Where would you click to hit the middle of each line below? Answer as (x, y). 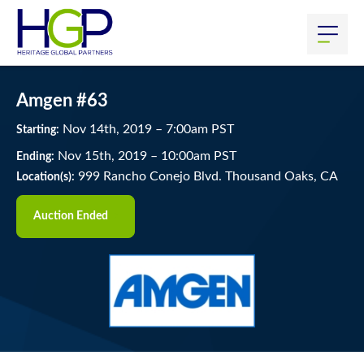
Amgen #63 (62, 101)
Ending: (35, 157)
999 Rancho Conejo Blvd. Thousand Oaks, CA (206, 176)
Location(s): (45, 177)
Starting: (38, 130)
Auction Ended (71, 216)
